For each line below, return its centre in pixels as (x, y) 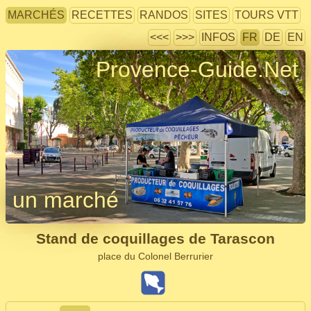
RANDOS (164, 15)
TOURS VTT (267, 15)
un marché (66, 200)
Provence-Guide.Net (197, 69)
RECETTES (102, 15)
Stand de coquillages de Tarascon (155, 238)
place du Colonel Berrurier (155, 256)
